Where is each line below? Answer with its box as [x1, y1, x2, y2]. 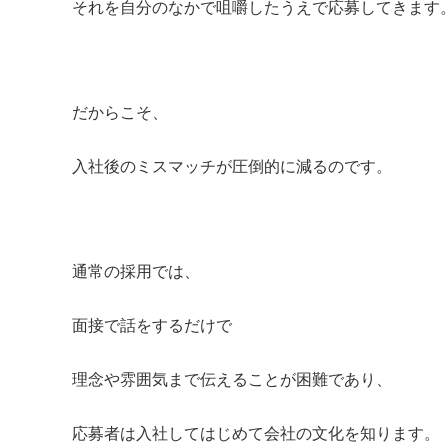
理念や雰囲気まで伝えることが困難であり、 [72, 368, 392, 389]
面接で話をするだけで [72, 314, 232, 335]
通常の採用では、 [72, 260, 200, 281]
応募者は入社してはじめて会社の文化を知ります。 [72, 422, 440, 443]
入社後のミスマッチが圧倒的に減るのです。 [72, 155, 392, 176]
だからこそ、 [72, 101, 168, 122]
